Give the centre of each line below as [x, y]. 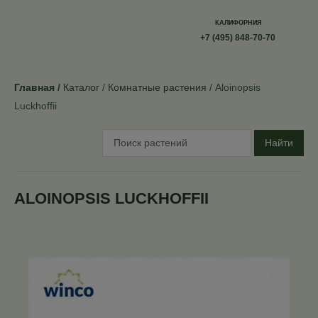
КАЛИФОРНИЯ [238, 23]
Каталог [81, 87]
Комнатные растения [157, 87]
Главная [34, 87]
